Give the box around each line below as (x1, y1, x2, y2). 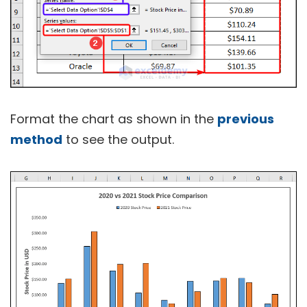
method (10, 131, 62, 149)
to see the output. (62, 131, 174, 149)
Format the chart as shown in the (10, 110, 217, 128)
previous (217, 110, 274, 128)
